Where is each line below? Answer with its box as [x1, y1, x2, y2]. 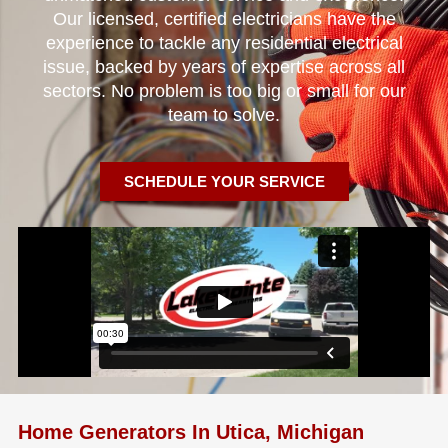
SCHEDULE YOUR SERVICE [123, 172, 325, 190]
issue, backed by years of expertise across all [43, 57, 405, 78]
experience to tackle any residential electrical [45, 33, 403, 54]
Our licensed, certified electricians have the [52, 9, 396, 30]
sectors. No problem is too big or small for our [42, 81, 406, 102]
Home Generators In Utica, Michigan [17, 420, 364, 443]
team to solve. [168, 105, 280, 126]
